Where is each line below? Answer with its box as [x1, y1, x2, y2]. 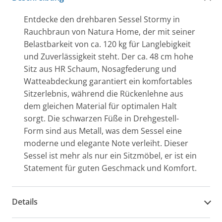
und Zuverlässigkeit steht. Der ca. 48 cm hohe [24, 51, 193, 62]
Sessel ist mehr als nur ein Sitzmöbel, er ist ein [24, 150, 197, 161]
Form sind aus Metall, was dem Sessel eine [24, 125, 182, 136]
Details [12, 196, 38, 208]
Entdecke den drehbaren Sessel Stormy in [24, 13, 180, 25]
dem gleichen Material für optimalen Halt [24, 100, 177, 111]
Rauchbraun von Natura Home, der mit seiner [24, 26, 195, 37]
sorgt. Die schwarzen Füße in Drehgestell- [24, 112, 179, 124]
